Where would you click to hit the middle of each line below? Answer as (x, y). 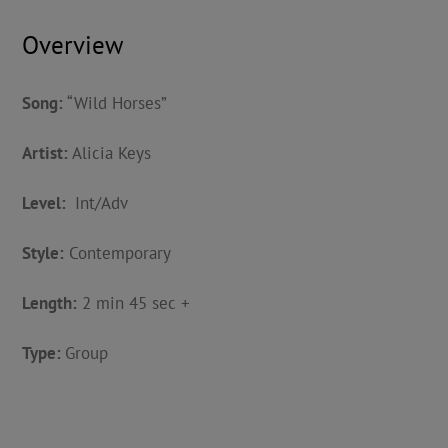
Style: (42, 253)
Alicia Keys (111, 153)
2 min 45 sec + (133, 303)
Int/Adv (98, 203)
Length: (49, 303)
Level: (45, 203)
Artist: (46, 153)
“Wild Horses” (114, 103)
